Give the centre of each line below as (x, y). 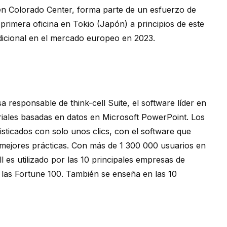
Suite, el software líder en (156, 103)
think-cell (88, 103)
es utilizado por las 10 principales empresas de (94, 160)
